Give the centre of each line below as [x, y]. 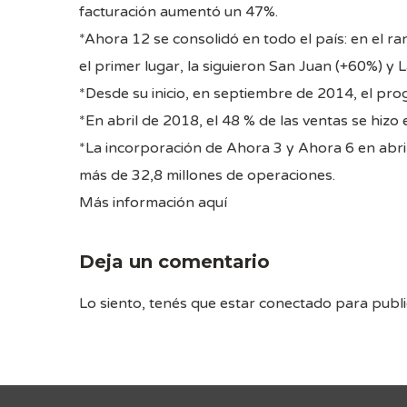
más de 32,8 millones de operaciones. [207, 175]
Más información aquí [153, 203]
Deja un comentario [174, 262]
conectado [295, 303]
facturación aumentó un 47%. [179, 12]
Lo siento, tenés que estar [169, 303]
